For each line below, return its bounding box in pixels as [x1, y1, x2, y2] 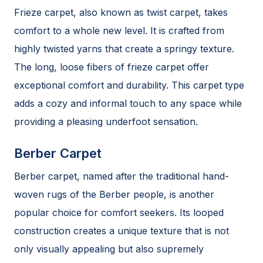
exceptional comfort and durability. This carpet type [14, 79, 244, 91]
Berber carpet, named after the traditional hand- [14, 170, 229, 182]
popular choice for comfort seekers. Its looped [14, 207, 224, 218]
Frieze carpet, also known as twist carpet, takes [14, 6, 228, 18]
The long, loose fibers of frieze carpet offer [14, 61, 209, 73]
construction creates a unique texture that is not [14, 225, 229, 237]
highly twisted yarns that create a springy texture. [14, 43, 234, 55]
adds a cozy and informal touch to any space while [14, 97, 242, 109]
